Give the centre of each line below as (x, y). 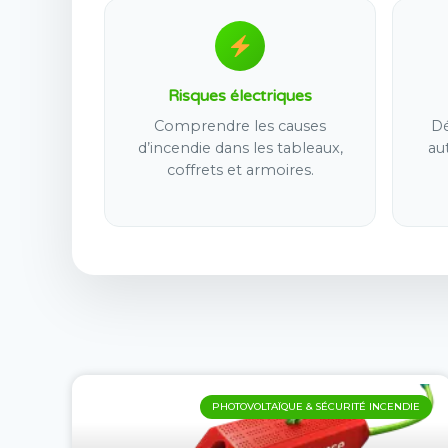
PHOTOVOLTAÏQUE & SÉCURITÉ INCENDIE (316, 407)
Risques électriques (240, 95)
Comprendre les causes (240, 125)
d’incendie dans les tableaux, (240, 147)
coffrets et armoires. (240, 169)
